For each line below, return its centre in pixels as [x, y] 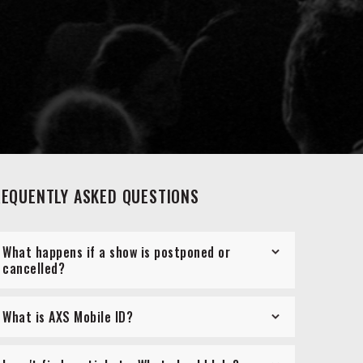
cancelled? [34, 269]
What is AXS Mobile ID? [68, 317]
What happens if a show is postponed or [116, 252]
